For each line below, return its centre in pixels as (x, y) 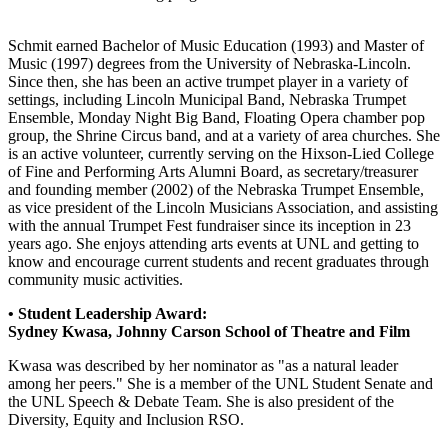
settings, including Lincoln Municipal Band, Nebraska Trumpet (207, 99)
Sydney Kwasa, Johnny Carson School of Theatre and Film (209, 331)
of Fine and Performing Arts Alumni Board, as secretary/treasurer (213, 171)
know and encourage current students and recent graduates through (218, 261)
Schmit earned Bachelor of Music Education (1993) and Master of (216, 45)
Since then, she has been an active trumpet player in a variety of (208, 81)
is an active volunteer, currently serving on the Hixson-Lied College (221, 153)
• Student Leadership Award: (107, 313)
